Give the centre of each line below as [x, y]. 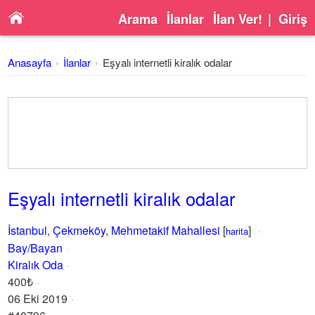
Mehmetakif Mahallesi [166, 230]
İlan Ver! [237, 19]
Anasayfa [30, 62]
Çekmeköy [79, 230]
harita [237, 231]
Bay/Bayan [36, 248]
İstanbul [28, 230]
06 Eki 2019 [38, 298]
